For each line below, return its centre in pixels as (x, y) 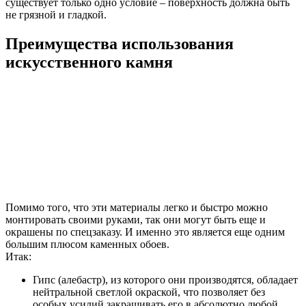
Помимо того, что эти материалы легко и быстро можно (137, 207)
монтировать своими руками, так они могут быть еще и (136, 219)
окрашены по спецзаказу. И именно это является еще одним (145, 232)
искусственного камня (89, 62)
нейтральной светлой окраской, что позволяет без (149, 292)
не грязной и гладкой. (56, 15)
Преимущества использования (120, 44)
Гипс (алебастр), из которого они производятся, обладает (165, 279)
